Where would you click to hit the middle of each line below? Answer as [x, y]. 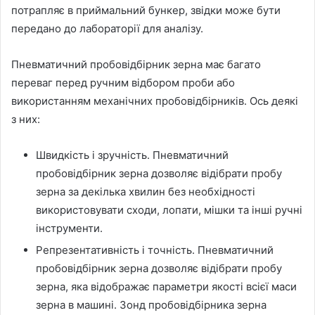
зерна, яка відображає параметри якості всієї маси [166, 286]
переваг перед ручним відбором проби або [123, 82]
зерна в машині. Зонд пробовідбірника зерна [151, 304]
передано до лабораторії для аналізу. [107, 28]
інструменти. [69, 228]
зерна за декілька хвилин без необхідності [146, 191]
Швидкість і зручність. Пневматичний [132, 155]
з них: [26, 119]
